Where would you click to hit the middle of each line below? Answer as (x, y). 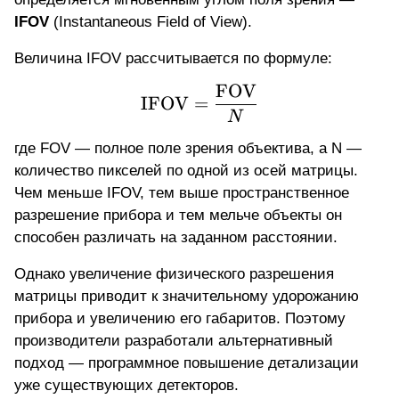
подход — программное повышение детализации (187, 363)
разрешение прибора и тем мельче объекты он (178, 216)
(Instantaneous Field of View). (151, 22)
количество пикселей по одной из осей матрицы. (186, 171)
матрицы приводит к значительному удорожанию (187, 297)
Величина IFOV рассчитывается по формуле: (173, 59)
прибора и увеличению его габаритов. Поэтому (180, 319)
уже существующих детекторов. (126, 386)
